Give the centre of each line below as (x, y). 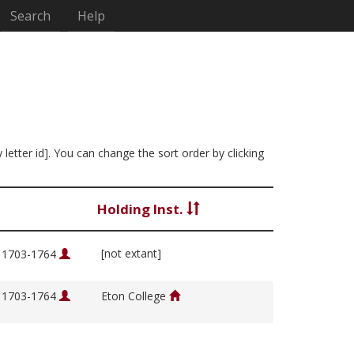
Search (31, 16)
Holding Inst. (142, 209)
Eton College (135, 296)
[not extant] (131, 254)
